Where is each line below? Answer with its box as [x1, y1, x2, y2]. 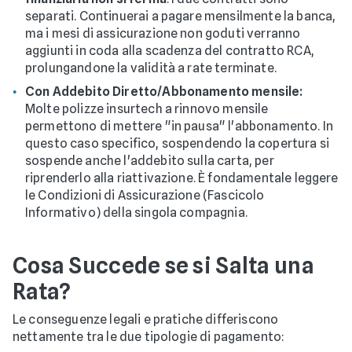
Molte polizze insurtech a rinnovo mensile [25, 101, 269, 116]
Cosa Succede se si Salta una [13, 251, 314, 279]
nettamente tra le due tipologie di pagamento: [13, 328, 285, 344]
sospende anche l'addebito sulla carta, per [25, 152, 274, 168]
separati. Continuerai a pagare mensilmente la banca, [25, 8, 336, 24]
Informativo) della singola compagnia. [25, 204, 247, 220]
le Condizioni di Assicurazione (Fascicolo [25, 187, 265, 203]
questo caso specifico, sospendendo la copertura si [25, 135, 330, 151]
